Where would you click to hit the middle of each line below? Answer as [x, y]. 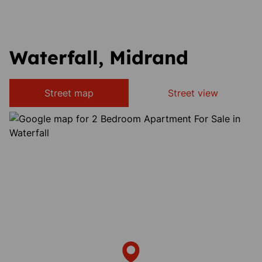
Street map [69, 93]
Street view [193, 93]
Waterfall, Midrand [99, 57]
